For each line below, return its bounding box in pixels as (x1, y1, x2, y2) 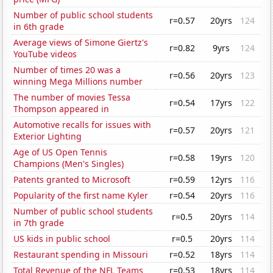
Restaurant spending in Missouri (13, 249, 149, 261)
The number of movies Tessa (13, 91, 131, 104)
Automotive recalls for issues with (13, 119, 152, 131)
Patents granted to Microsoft (13, 174, 131, 186)
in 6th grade (13, 21, 65, 33)
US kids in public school (13, 233, 111, 245)
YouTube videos (13, 48, 77, 60)
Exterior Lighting (13, 130, 82, 143)
